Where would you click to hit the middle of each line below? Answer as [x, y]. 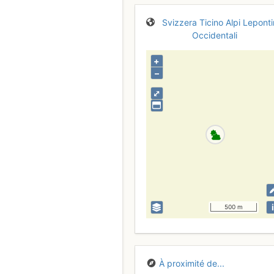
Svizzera [180, 22]
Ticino [212, 22]
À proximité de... [192, 263]
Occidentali [214, 35]
